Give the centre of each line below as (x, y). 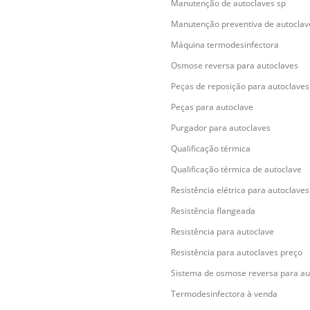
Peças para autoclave (212, 107)
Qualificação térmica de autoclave (236, 169)
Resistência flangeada (213, 211)
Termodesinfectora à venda (224, 294)
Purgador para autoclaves (221, 128)
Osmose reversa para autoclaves (235, 65)
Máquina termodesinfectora (225, 45)
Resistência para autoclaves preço (237, 252)
